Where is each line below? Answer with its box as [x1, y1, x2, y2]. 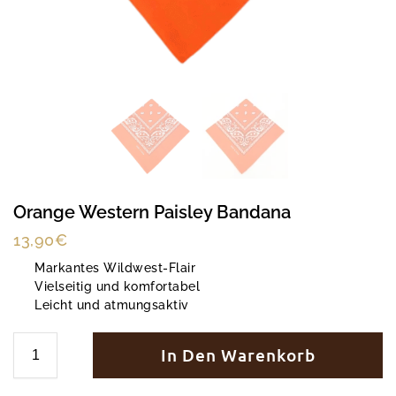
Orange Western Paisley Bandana [13, 202, 291, 223]
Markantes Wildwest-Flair [34, 260, 195, 275]
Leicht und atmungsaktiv [34, 297, 189, 312]
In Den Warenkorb [160, 343, 316, 366]
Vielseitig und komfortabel [34, 278, 200, 293]
